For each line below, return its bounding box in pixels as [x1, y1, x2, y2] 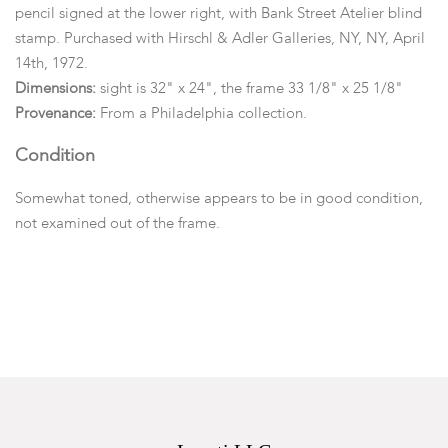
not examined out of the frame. [15, 216, 224, 231]
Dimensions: [15, 81, 100, 96]
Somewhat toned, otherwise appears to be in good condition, [15, 191, 423, 206]
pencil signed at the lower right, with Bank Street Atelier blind [15, 6, 422, 21]
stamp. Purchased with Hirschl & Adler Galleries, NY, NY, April [15, 31, 425, 46]
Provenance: [15, 106, 96, 121]
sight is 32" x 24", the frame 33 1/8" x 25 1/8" [100, 81, 407, 96]
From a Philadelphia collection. [96, 106, 307, 121]
